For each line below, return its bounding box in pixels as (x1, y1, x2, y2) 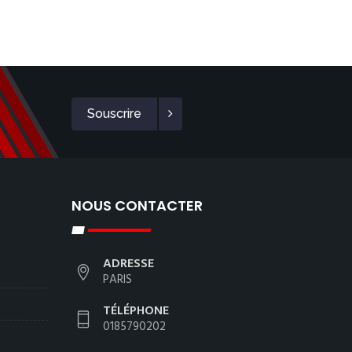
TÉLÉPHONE (103, 301, 169, 321)
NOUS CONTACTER (71, 196, 203, 215)
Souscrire (87, 106, 141, 121)
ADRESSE (103, 254, 154, 274)
